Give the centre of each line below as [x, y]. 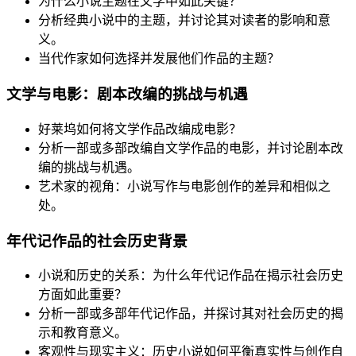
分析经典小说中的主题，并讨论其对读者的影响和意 [184, 21]
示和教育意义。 [83, 333]
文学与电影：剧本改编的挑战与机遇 [127, 95]
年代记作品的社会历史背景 [97, 241]
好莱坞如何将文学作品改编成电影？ [140, 129]
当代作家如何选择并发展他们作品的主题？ [159, 59]
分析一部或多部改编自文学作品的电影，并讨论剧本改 [191, 148]
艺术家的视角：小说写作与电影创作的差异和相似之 [184, 186]
